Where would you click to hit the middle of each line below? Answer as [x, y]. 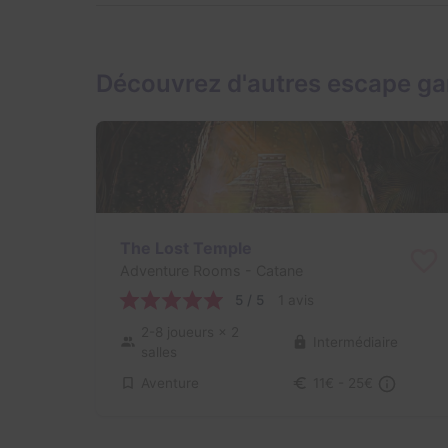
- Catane [272, 271]
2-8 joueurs [179, 332]
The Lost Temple [186, 248]
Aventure [170, 383]
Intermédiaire [355, 342]
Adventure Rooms [180, 271]
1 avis [296, 300]
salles [159, 352]
